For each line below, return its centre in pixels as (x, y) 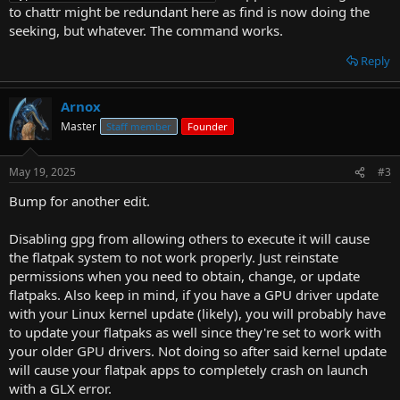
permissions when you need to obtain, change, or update (184, 276)
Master (79, 126)
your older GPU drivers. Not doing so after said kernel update (198, 351)
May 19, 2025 (42, 172)
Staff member (139, 126)
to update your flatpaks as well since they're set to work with (195, 332)
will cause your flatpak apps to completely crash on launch (188, 370)
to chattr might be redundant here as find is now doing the (189, 11)
